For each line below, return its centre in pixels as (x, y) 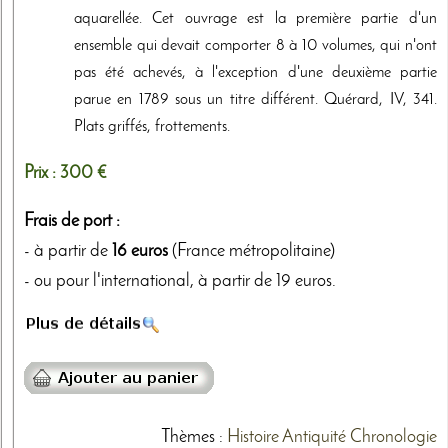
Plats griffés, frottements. (152, 126)
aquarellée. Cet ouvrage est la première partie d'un (255, 18)
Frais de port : (72, 221)
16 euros (140, 251)
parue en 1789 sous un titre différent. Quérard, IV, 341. (255, 99)
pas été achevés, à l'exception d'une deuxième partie (255, 72)
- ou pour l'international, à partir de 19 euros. (180, 281)
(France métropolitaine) (251, 251)
